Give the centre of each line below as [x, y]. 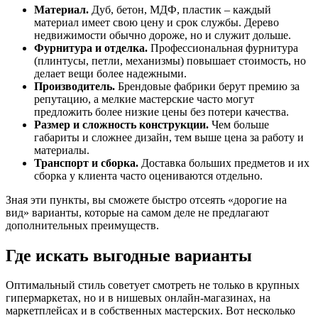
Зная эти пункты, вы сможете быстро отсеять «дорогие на [146, 199]
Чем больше [239, 124]
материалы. [62, 150]
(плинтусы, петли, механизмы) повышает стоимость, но [170, 60]
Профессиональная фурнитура [223, 48]
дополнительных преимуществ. [82, 225]
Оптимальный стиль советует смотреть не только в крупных [153, 285]
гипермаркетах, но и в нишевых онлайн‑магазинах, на [138, 298]
